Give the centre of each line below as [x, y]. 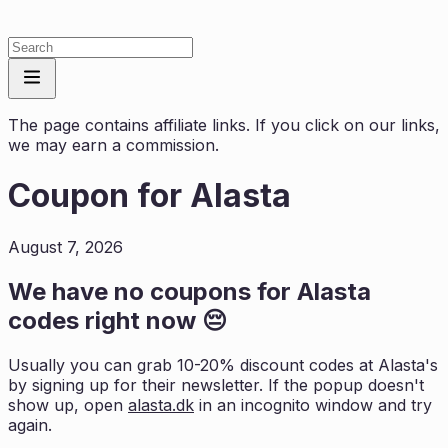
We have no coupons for [152, 291]
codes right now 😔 [117, 320]
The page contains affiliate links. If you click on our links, [224, 125]
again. [30, 424]
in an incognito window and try [313, 404]
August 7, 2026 [65, 246]
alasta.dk [161, 404]
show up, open [68, 404]
